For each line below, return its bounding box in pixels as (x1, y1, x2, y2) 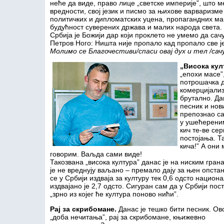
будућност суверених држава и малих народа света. (50, 23, 222, 31)
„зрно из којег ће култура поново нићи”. (50, 190, 178, 198)
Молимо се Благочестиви (50, 47, 136, 55)
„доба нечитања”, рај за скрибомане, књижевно (50, 213, 205, 221)
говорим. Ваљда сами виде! (50, 150, 142, 158)
